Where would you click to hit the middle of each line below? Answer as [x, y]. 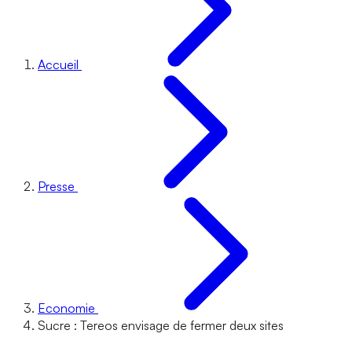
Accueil [58, 64]
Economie [66, 308]
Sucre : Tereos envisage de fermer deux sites [161, 325]
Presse [56, 186]
